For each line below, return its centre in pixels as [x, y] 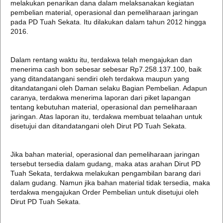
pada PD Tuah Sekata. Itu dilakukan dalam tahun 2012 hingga [108, 22]
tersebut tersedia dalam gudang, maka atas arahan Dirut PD [106, 164]
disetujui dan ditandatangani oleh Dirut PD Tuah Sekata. [99, 126]
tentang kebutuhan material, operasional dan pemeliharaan [104, 107]
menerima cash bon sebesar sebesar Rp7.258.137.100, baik [106, 69]
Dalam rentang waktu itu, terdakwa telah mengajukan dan [101, 60]
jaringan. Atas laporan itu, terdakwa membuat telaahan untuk [106, 116]
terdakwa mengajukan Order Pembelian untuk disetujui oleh [105, 192]
